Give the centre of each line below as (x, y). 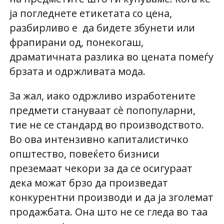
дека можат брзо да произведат (88, 183)
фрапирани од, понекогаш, (76, 42)
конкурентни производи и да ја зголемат (111, 197)
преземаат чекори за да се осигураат (101, 168)
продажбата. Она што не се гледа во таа (108, 212)
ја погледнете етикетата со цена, (90, 13)
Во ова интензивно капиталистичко (99, 139)
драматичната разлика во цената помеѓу (111, 57)
